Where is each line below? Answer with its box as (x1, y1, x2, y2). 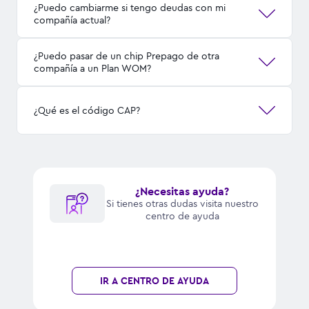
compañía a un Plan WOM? (34, 61, 151, 74)
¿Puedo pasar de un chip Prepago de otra (34, 49, 219, 62)
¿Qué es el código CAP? (34, 103, 140, 117)
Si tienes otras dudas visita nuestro (106, 197, 259, 210)
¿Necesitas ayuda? (135, 183, 229, 198)
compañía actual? (34, 13, 110, 26)
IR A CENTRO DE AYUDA (100, 274, 209, 287)
